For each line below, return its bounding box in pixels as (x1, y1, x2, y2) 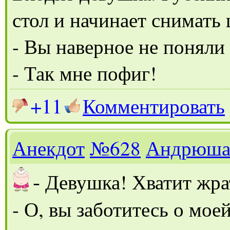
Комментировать (83, 92, 225, 119)
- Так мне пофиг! (12, 59, 157, 86)
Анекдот (12, 134, 85, 161)
